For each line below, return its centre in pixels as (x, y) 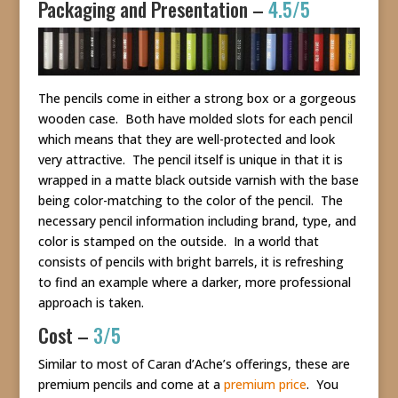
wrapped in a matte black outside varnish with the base (198, 180)
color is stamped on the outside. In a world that (178, 242)
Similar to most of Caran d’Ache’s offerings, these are (194, 364)
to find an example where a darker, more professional (194, 283)
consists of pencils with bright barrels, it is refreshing (191, 262)
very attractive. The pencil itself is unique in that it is (190, 160)
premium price (265, 385)
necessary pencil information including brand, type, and (197, 221)
